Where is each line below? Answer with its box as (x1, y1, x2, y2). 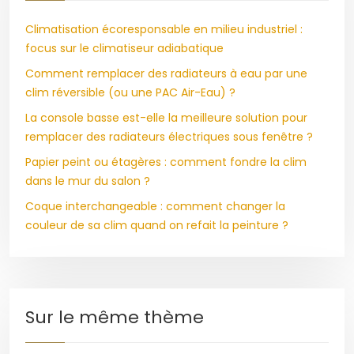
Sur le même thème (25, 305, 204, 330)
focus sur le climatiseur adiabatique (25, 40, 224, 56)
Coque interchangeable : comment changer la (25, 198, 285, 214)
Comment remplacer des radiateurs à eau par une (25, 66, 307, 81)
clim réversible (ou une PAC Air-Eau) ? (25, 85, 235, 100)
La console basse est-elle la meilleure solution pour (25, 110, 307, 126)
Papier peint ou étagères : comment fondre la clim (25, 154, 307, 170)
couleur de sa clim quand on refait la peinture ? (25, 217, 288, 233)
